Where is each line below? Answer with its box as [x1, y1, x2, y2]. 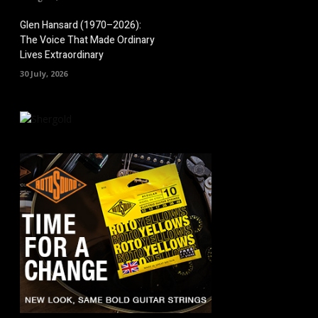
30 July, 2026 [20, 67, 67, 79]
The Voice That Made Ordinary [20, 32, 155, 48]
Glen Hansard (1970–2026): [20, 17, 141, 33]
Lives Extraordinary [20, 47, 104, 62]
